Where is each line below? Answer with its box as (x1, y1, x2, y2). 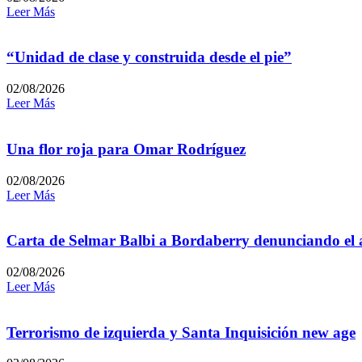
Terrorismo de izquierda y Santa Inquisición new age (6, 323, 356, 341)
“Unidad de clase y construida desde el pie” (6, 48, 292, 66)
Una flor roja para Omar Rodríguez (6, 140, 246, 158)
